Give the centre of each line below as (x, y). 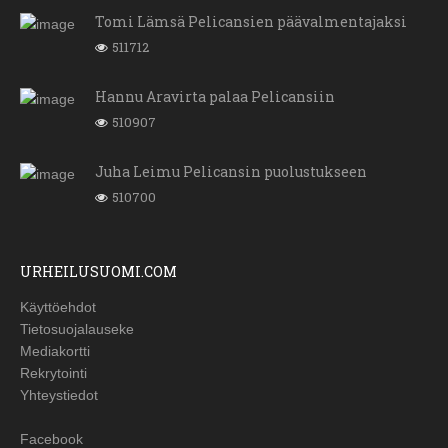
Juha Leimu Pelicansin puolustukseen (231, 172)
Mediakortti (55, 351)
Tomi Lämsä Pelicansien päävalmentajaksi (251, 22)
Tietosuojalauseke (77, 329)
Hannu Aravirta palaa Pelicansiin (215, 97)
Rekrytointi (53, 373)
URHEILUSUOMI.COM (98, 272)
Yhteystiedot (59, 395)
